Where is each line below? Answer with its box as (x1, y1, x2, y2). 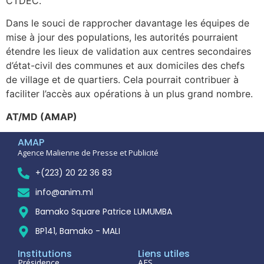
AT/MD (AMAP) (6, 110, 77, 123)
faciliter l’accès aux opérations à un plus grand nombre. (6, 88, 253, 100)
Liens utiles (138, 247, 190, 261)
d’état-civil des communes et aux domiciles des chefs (6, 60, 245, 72)
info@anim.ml (35, 186, 93, 199)
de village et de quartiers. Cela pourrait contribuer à (6, 74, 239, 86)
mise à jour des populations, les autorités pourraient (6, 31, 238, 44)
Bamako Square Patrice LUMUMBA (35, 206, 172, 218)
